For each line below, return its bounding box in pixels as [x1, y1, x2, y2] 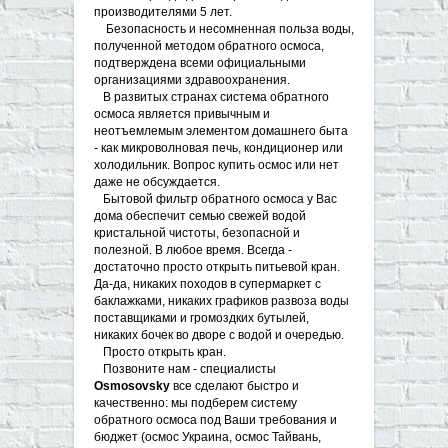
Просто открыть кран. [94, 344, 226, 359]
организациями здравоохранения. [94, 72, 290, 87]
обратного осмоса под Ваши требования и [94, 412, 337, 427]
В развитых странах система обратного [94, 89, 329, 104]
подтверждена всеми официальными [94, 55, 306, 70]
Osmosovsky [94, 378, 170, 393]
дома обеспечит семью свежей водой [94, 208, 306, 223]
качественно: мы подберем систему [94, 395, 297, 410]
